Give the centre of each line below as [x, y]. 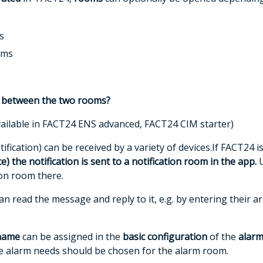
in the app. [233, 161]
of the [224, 236]
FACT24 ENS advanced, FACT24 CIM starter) [138, 124]
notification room [169, 161]
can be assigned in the [72, 236]
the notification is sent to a [71, 161]
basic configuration [166, 236]
